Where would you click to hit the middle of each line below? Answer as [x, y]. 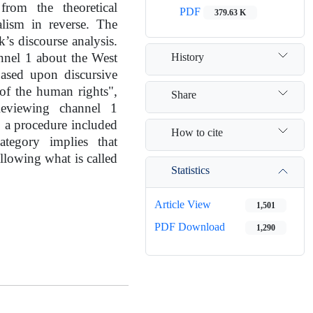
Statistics [190, 170]
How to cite [197, 132]
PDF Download [190, 227]
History [188, 57]
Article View [183, 204]
